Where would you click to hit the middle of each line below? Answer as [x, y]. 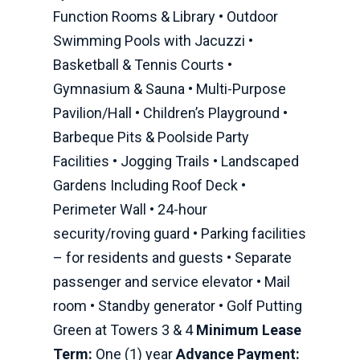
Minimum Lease [249, 330]
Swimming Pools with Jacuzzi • [153, 41]
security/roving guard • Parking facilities [180, 233]
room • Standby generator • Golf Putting [178, 306]
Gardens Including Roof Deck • [149, 185]
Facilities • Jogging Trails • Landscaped [176, 161]
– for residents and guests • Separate [172, 258]
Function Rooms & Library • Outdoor [166, 16]
